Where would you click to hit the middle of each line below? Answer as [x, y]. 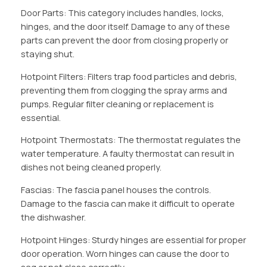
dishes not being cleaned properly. [91, 167]
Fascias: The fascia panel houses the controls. [116, 190]
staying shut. [47, 54]
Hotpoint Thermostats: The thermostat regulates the [131, 140]
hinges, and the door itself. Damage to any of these [125, 27]
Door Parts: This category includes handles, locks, [122, 13]
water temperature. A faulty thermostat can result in [127, 154]
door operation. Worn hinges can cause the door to [125, 253]
